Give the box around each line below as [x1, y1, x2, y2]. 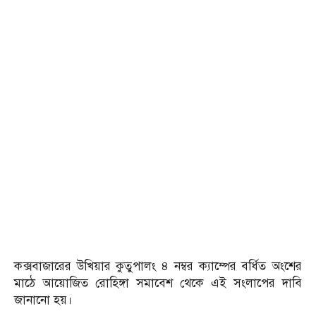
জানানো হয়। [14, 292, 73, 308]
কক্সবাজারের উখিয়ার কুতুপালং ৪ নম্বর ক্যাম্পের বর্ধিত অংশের [14, 258, 302, 274]
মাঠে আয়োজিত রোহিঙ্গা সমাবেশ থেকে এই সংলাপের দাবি [14, 275, 302, 291]
